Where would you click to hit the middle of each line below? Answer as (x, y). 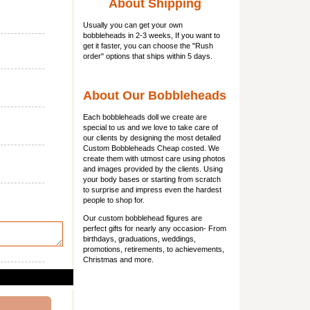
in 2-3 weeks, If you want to (173, 35)
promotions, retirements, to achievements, (154, 249)
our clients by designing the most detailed (152, 138)
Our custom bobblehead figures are (143, 218)
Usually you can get (117, 25)
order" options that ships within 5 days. (148, 56)
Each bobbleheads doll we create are (145, 117)
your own (167, 25)
